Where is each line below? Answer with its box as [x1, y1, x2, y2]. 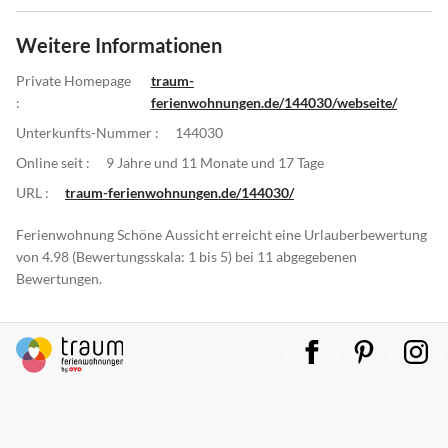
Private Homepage [16, 71, 131, 89]
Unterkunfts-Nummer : [16, 123, 159, 141]
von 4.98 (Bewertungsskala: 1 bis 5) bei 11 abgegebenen [16, 247, 357, 265]
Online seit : [16, 153, 90, 171]
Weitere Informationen [16, 32, 222, 57]
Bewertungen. [16, 269, 102, 287]
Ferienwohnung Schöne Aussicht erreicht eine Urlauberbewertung [16, 225, 427, 243]
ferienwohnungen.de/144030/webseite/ [150, 93, 397, 111]
